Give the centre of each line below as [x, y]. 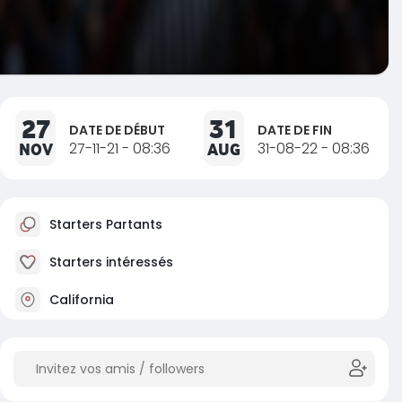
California [80, 299]
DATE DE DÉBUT [117, 130]
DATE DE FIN [294, 130]
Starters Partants [104, 224]
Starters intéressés [109, 262]
